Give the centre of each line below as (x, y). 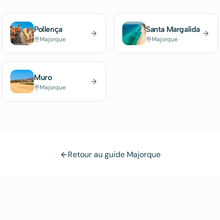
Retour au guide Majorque (114, 154)
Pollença (48, 29)
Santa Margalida (173, 29)
